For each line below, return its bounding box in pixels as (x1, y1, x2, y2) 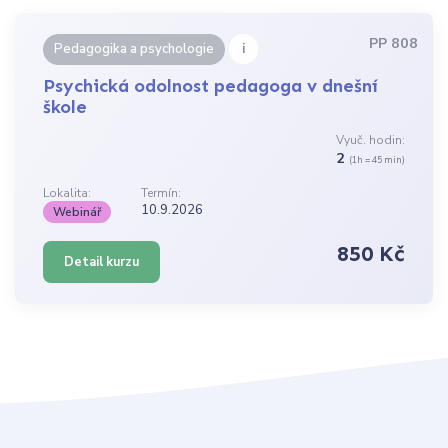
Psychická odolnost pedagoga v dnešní (43, 75, 379, 98)
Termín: (141, 184, 182, 201)
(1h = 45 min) (348, 154, 405, 167)
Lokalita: (43, 184, 92, 201)
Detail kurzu (64, 252, 140, 271)
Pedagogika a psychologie (54, 40, 215, 59)
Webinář (53, 203, 102, 220)
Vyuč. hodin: (335, 132, 405, 149)
